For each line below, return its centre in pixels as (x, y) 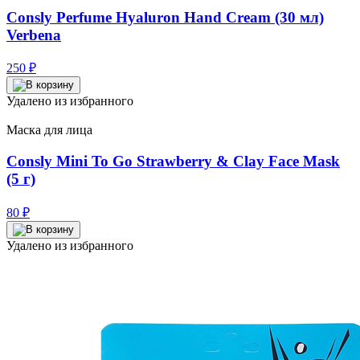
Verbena (34, 35)
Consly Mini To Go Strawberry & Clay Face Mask (173, 162)
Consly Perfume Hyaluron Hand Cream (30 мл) (165, 17)
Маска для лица (49, 130)
